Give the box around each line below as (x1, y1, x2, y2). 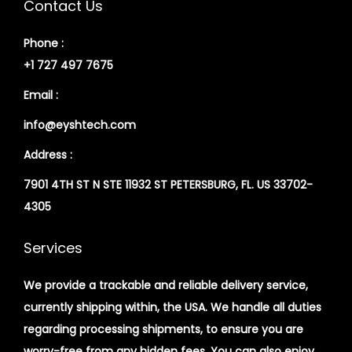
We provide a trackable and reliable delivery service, (24, 277, 308, 293)
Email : (24, 86, 58, 103)
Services (24, 237, 82, 258)
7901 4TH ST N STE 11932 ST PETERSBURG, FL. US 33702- (24, 176, 313, 192)
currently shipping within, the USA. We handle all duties (24, 299, 321, 315)
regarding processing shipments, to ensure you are (24, 321, 303, 337)
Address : (24, 146, 72, 163)
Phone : (24, 35, 64, 51)
